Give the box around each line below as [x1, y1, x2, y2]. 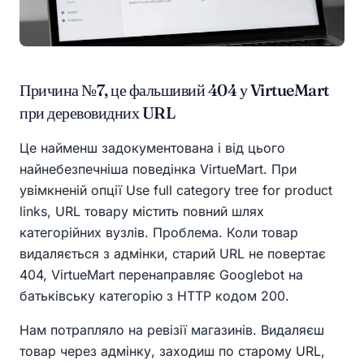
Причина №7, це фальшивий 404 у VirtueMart [19, 80, 329, 101]
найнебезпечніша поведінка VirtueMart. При [19, 161, 297, 178]
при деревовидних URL [19, 102, 175, 123]
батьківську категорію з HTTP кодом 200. [19, 288, 289, 305]
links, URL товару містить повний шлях [19, 203, 264, 220]
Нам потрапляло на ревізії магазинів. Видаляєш [19, 322, 324, 339]
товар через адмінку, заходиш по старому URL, [19, 343, 325, 360]
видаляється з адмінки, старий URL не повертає [19, 245, 326, 262]
